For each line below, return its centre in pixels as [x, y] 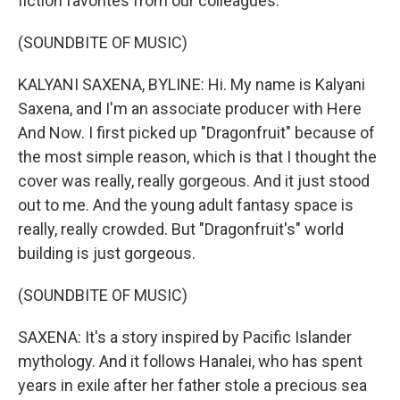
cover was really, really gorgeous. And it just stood [194, 181]
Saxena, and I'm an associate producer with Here [190, 109]
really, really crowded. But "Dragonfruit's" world [181, 229]
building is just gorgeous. [107, 254]
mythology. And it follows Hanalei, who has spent [190, 362]
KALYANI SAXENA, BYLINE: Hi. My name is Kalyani [192, 85]
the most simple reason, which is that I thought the [197, 157]
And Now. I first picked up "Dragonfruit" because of [196, 133]
